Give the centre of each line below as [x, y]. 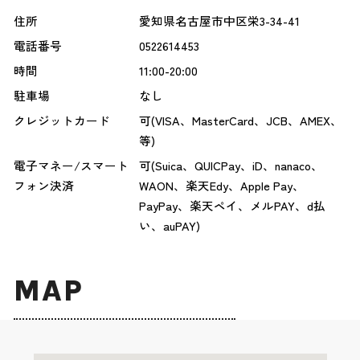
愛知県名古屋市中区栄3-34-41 [219, 21]
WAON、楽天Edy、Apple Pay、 [221, 186]
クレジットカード [61, 121]
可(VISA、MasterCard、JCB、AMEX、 [240, 121]
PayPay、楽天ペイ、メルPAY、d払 [232, 206]
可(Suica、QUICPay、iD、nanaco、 [231, 166]
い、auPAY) [169, 226]
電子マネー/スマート [71, 166]
